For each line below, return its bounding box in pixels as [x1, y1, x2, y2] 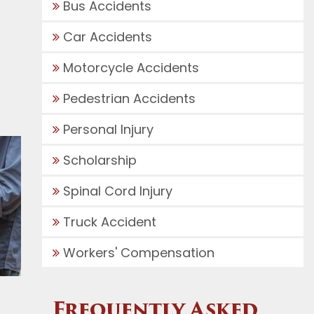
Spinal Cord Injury [62, 182, 172, 200]
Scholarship [62, 151, 137, 169]
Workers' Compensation [62, 244, 214, 261]
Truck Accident [62, 213, 156, 231]
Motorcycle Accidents [62, 59, 199, 76]
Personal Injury [62, 121, 153, 138]
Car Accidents [62, 28, 152, 46]
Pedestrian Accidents [62, 90, 196, 107]
